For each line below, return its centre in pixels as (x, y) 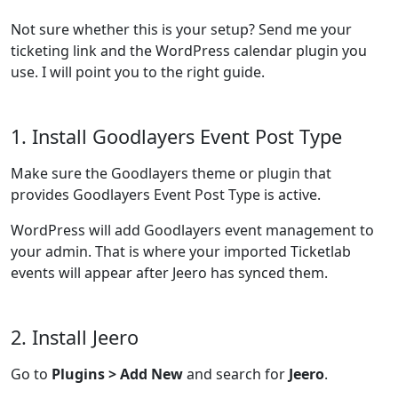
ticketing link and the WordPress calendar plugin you (189, 51)
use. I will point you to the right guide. (138, 72)
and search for (236, 374)
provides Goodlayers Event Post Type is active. (166, 195)
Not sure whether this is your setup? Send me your (181, 29)
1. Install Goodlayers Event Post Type (176, 136)
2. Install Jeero (75, 337)
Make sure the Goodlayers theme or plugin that (171, 173)
